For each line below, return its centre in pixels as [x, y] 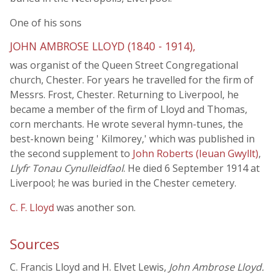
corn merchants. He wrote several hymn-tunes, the [126, 124]
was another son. [96, 207]
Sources [35, 244]
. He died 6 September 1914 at [192, 168]
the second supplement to [71, 153]
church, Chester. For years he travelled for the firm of [132, 80]
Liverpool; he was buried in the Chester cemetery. [123, 183]
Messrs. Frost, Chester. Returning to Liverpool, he [124, 95]
